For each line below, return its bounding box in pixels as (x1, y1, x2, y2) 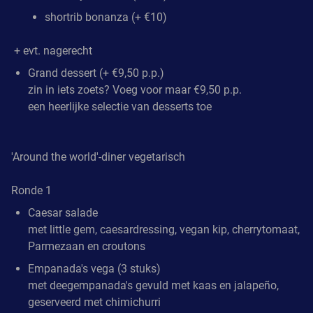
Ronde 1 (11, 183, 52, 197)
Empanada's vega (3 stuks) (28, 261, 161, 275)
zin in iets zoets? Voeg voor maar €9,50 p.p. (28, 82, 242, 96)
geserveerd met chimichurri (28, 295, 161, 309)
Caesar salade (28, 205, 98, 219)
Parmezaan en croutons (28, 239, 145, 253)
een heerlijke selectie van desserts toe (28, 99, 212, 113)
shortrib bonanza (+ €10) (45, 10, 167, 24)
